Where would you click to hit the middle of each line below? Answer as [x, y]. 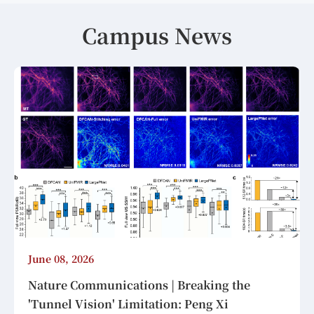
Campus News [157, 35]
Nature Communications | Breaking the [139, 285]
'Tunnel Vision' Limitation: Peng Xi [128, 304]
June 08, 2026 [61, 259]
